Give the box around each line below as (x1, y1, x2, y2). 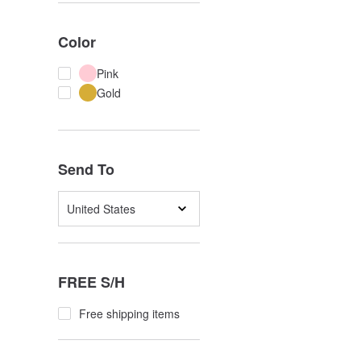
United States (67, 201, 135, 217)
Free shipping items (79, 305, 180, 322)
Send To (58, 159, 114, 180)
